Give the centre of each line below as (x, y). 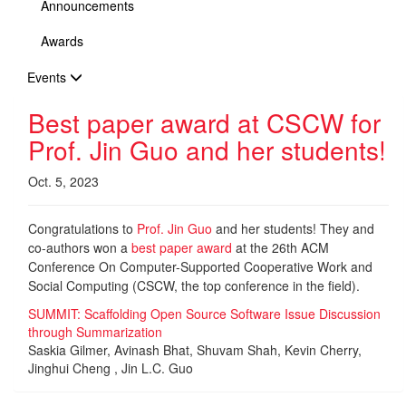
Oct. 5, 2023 (63, 181)
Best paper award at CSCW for (204, 122)
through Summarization (95, 332)
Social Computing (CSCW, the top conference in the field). (194, 285)
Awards (62, 41)
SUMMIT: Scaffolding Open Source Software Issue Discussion (204, 314)
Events (48, 77)
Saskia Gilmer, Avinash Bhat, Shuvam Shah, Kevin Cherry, (195, 350)
